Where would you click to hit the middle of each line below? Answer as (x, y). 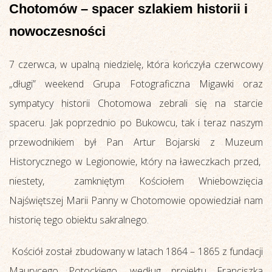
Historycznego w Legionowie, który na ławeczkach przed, (136, 161)
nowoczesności (57, 31)
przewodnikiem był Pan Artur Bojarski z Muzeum (136, 142)
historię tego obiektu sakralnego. (79, 219)
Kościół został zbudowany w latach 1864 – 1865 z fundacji (136, 251)
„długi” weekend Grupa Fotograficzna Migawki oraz (136, 83)
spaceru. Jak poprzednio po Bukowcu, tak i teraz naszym (136, 122)
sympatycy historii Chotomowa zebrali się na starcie (136, 103)
